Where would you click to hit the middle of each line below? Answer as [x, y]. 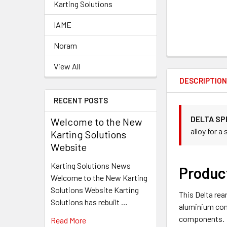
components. [202, 218]
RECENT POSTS [81, 100]
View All [67, 66]
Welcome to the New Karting [99, 178]
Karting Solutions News [91, 165]
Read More [68, 220]
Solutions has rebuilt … [89, 202]
